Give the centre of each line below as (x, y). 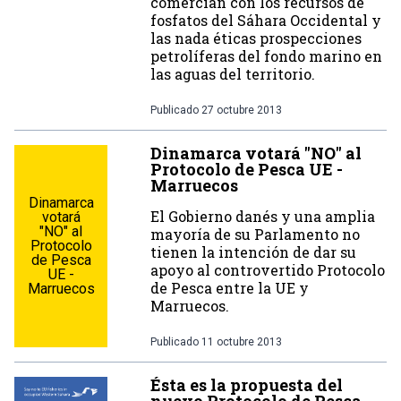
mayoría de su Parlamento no (255, 234)
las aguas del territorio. (233, 74)
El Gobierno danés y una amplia (263, 216)
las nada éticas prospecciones (256, 38)
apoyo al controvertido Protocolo (268, 270)
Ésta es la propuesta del (247, 385)
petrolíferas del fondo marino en (266, 56)
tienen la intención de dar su (253, 252)
